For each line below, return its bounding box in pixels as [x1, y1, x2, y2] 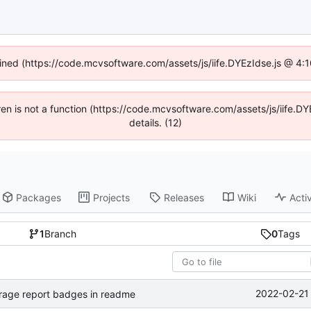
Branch [44, 228, 77, 240]
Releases [164, 191, 205, 203]
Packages [16, 191, 62, 203]
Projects [93, 191, 131, 203]
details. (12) [129, 117, 182, 128]
